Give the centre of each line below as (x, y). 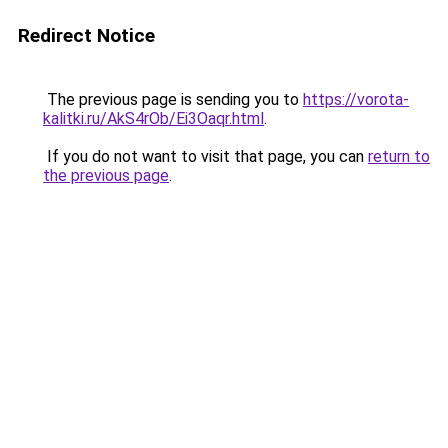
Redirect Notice (86, 35)
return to (399, 156)
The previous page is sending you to (173, 99)
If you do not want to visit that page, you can (205, 156)
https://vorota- (356, 99)
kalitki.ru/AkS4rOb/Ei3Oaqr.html (153, 118)
